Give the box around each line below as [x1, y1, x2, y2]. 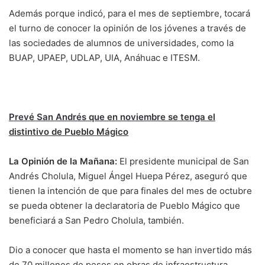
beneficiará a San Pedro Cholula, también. [9, 214, 184, 226]
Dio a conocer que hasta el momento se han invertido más [9, 244, 252, 256]
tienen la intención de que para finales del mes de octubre [9, 185, 252, 196]
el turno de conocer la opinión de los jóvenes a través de [9, 22, 246, 34]
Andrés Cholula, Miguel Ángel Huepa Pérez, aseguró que [9, 170, 247, 182]
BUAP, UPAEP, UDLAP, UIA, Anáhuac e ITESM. [9, 51, 200, 63]
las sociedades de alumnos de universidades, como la [9, 37, 234, 49]
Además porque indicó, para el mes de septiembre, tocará [9, 7, 250, 19]
